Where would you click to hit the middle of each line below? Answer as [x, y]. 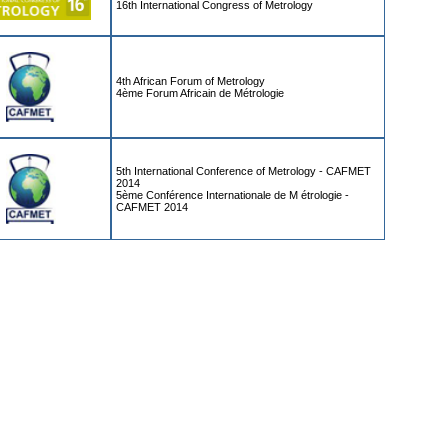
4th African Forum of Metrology [190, 81]
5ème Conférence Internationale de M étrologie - [232, 195]
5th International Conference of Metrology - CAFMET [243, 171]
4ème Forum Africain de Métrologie [200, 93]
